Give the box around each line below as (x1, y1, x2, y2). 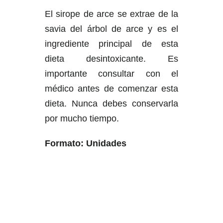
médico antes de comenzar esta (44, 84, 179, 94)
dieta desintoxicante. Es (44, 54, 179, 64)
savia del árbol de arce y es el (44, 24, 179, 34)
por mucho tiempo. (44, 113, 119, 123)
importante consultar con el (44, 69, 179, 79)
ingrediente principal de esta (44, 39, 179, 49)
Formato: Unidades (44, 138, 126, 148)
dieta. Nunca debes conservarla (44, 99, 179, 109)
